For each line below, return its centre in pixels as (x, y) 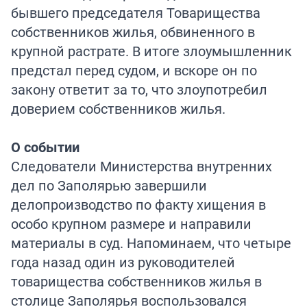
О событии (45, 147)
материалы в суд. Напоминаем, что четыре (151, 243)
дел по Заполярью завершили (109, 185)
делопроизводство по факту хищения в (138, 204)
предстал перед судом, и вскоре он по (134, 70)
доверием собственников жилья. (118, 108)
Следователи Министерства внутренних (142, 166)
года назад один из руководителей (123, 262)
